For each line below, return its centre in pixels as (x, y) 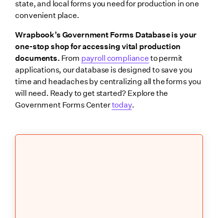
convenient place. (47, 16)
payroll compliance (115, 58)
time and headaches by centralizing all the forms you (108, 82)
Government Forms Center (64, 105)
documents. (37, 58)
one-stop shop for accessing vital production (98, 47)
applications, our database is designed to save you (104, 70)
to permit (166, 58)
